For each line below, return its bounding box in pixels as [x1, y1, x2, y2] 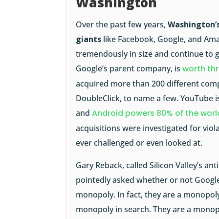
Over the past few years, [76, 19, 168, 30]
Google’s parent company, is [76, 63, 183, 74]
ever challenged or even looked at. [76, 137, 203, 149]
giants [76, 34, 102, 45]
